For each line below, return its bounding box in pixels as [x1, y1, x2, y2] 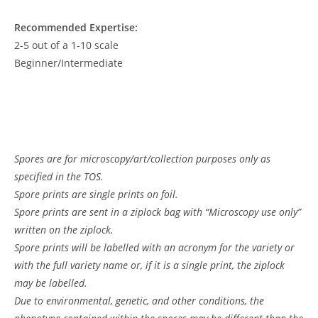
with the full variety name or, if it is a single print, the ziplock [14, 258, 285, 272]
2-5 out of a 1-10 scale [14, 38, 119, 52]
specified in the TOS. [14, 169, 104, 183]
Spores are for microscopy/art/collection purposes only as [14, 151, 270, 165]
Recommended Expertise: [14, 20, 138, 34]
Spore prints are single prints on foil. [14, 187, 178, 201]
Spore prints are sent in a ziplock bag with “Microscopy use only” [14, 204, 301, 219]
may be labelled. [14, 275, 87, 290]
